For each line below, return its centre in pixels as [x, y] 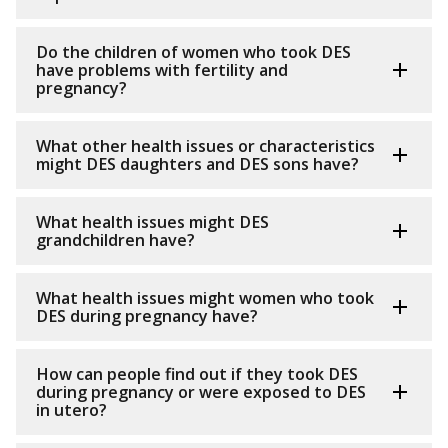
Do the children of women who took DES [193, 52]
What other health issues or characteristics [205, 146]
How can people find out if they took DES [197, 374]
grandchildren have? [115, 240]
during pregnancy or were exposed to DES [201, 392]
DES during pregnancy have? [147, 316]
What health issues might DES [152, 222]
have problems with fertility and [162, 70]
